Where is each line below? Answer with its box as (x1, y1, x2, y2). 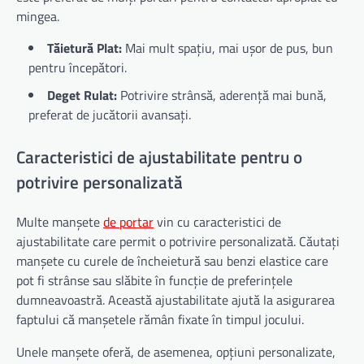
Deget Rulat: (47, 84, 117, 105)
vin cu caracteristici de (154, 212, 281, 232)
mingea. (16, 6, 59, 26)
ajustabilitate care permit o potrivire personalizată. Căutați (16, 232, 340, 252)
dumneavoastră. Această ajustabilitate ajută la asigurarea (16, 290, 335, 310)
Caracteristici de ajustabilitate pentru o (16, 144, 302, 171)
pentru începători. (28, 57, 127, 77)
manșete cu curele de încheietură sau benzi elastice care (16, 251, 328, 271)
